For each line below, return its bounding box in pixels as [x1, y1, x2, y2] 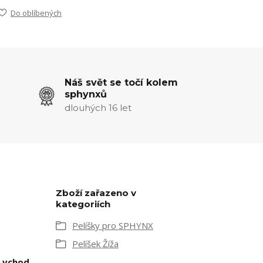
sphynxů [64, 89, 107, 100]
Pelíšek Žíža [72, 238, 119, 249]
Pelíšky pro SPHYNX [72, 220, 153, 231]
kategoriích [56, 198, 110, 210]
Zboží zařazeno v [56, 187, 136, 198]
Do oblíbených [11, 8, 62, 18]
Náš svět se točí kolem [64, 77, 178, 88]
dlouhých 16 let [64, 102, 131, 113]
